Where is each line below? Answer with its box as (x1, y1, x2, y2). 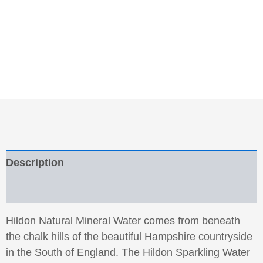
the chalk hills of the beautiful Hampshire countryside (6, 230, 252, 242)
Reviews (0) (6, 183, 64, 195)
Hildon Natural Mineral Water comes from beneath (6, 214, 240, 227)
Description (6, 156, 64, 168)
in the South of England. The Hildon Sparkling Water (6, 246, 250, 258)
